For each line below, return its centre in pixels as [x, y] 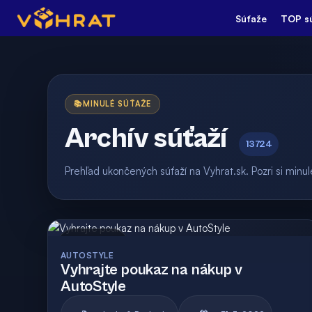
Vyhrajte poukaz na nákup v [152, 270]
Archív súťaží [146, 139]
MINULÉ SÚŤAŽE [117, 104]
